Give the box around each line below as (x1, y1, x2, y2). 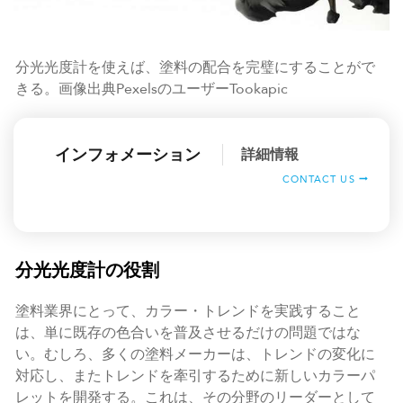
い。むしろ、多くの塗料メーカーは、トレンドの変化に (15, 345, 375, 365)
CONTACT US (282, 172, 355, 186)
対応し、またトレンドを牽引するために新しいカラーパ (15, 366, 375, 387)
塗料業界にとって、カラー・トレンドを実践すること (15, 301, 361, 322)
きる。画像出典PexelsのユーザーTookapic (15, 78, 288, 99)
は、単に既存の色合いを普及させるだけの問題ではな (15, 323, 361, 344)
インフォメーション (55, 143, 201, 166)
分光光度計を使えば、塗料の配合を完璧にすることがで (15, 57, 375, 77)
